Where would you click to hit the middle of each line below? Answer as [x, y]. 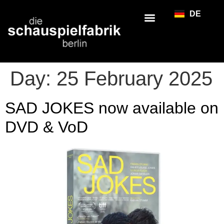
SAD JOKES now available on [112, 108]
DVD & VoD [46, 127]
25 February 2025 [134, 79]
